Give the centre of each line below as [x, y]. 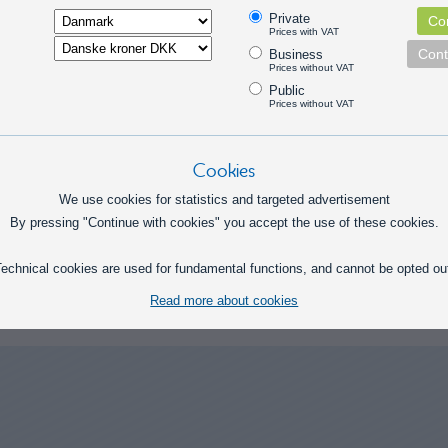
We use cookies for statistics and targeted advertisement [224, 199]
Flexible [68, 55]
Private [290, 18]
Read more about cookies [224, 300]
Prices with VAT [304, 31]
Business [296, 54]
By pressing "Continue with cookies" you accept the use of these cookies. [224, 222]
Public [287, 90]
